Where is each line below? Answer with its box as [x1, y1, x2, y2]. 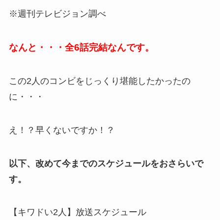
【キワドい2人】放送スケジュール [8, 207, 146, 218]
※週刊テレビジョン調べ [8, 9, 106, 19]
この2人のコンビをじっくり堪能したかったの [8, 76, 191, 86]
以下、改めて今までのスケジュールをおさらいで [8, 158, 203, 168]
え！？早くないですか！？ [8, 125, 115, 135]
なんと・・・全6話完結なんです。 [8, 42, 154, 53]
